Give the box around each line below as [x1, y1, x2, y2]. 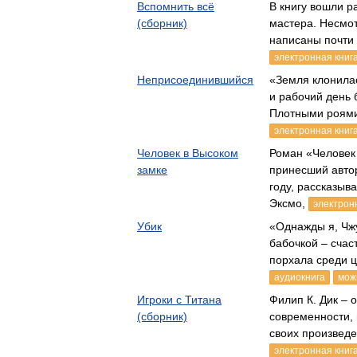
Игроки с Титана [137, 293, 222, 306]
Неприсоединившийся [137, 73, 253, 86]
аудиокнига [274, 272, 325, 283]
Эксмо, [269, 197, 308, 210]
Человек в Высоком [137, 147, 238, 159]
